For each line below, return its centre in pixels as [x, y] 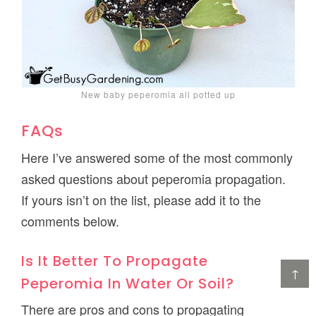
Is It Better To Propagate [115, 261]
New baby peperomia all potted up [158, 95]
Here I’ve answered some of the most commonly [157, 158]
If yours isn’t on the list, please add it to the [141, 200]
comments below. [71, 221]
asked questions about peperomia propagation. [154, 179]
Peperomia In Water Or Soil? [128, 284]
